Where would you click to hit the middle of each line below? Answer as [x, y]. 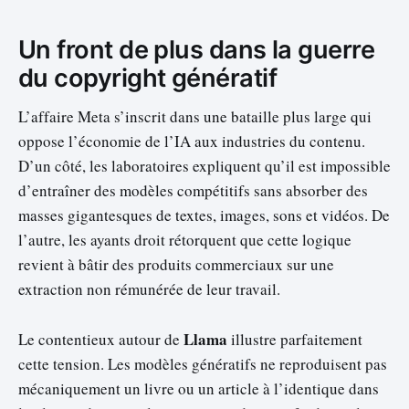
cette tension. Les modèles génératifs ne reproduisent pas [203, 363]
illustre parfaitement [295, 339]
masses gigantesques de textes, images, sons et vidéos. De [204, 215]
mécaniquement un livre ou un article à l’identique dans [199, 388]
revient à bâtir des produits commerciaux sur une [176, 265]
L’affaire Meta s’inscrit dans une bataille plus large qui [195, 117]
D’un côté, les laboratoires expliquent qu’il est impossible [204, 166]
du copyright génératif [148, 78]
